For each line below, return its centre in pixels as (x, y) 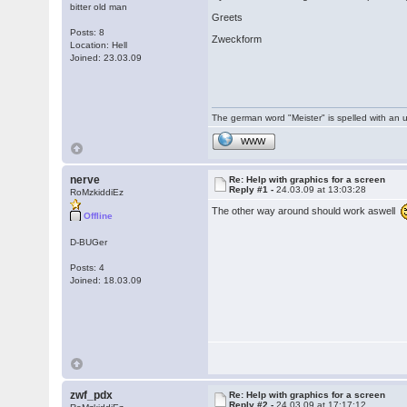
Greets (228, 17)
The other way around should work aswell (307, 210)
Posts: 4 (88, 268)
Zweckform (237, 39)
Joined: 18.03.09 (106, 280)
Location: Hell (99, 45)
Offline (99, 216)
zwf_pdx (92, 395)
